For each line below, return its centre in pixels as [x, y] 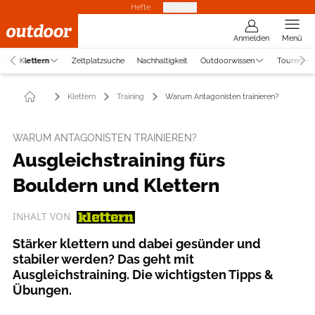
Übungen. [42, 290]
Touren [289, 60]
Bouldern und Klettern [116, 185]
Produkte [180, 7]
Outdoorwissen [227, 60]
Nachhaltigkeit [162, 60]
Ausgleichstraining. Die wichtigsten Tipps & [143, 274]
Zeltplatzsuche [98, 60]
